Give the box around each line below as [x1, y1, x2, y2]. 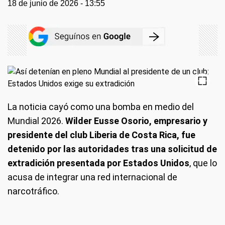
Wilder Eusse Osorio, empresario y [65, 116, 207, 126]
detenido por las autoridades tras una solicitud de [8, 144, 217, 154]
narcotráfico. [8, 186, 59, 196]
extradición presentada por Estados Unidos [8, 158, 189, 168]
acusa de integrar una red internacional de [8, 172, 177, 182]
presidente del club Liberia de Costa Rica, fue [8, 130, 195, 140]
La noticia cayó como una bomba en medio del [8, 101, 194, 112]
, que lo [189, 158, 217, 168]
